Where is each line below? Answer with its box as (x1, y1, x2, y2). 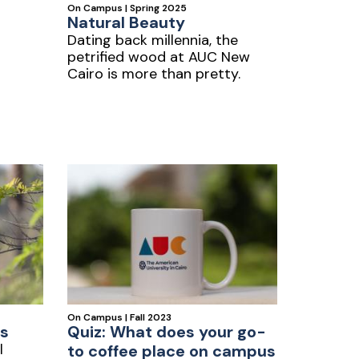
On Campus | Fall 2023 (67, 311, 171, 324)
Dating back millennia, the (67, 30, 238, 50)
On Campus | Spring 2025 (67, 2, 187, 14)
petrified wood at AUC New (67, 47, 250, 67)
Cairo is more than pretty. (67, 64, 240, 83)
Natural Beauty (67, 12, 185, 33)
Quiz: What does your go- (67, 321, 266, 342)
